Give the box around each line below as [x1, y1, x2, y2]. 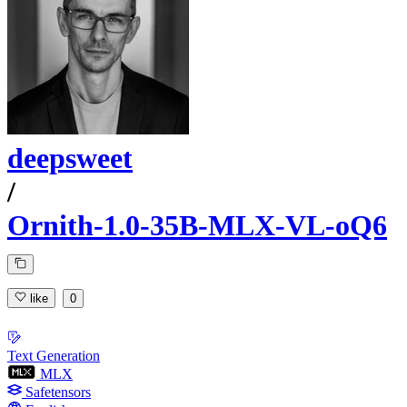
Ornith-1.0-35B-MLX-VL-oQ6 [7, 209, 387, 243]
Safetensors [25, 383, 91, 400]
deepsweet [7, 142, 133, 175]
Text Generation [7, 347, 100, 363]
